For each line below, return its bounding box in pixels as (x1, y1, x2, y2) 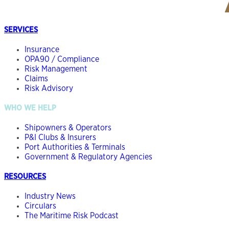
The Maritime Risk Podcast (25, 211, 119, 220)
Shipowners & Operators (25, 124, 111, 132)
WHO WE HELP (4, 104, 56, 112)
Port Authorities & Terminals (25, 143, 125, 152)
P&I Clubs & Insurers (25, 133, 96, 142)
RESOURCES (4, 172, 46, 180)
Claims (25, 75, 48, 83)
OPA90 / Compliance (25, 55, 99, 64)
